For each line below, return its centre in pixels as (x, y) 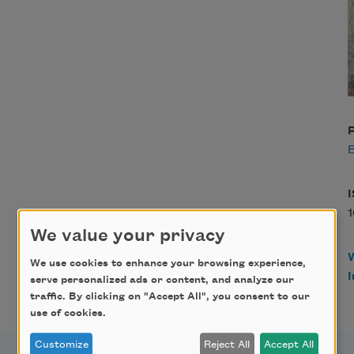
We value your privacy (128, 237)
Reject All (227, 345)
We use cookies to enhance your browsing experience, (168, 264)
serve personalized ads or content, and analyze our (162, 280)
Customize (61, 345)
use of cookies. (68, 313)
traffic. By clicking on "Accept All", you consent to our (170, 297)
